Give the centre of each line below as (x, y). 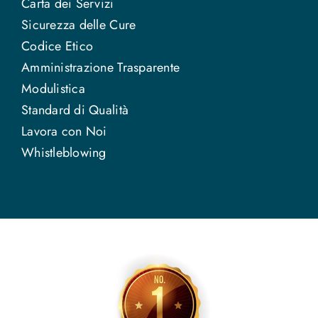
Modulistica (53, 88)
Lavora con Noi (64, 131)
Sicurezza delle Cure (78, 24)
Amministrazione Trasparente (100, 67)
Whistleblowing (64, 152)
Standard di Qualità (75, 110)
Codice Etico (57, 46)
